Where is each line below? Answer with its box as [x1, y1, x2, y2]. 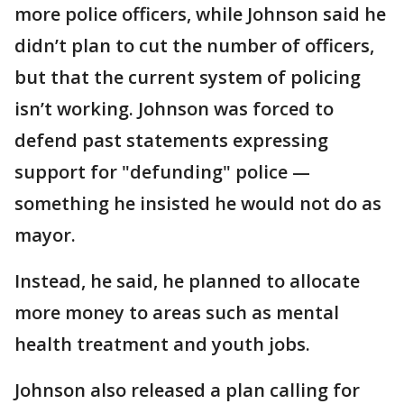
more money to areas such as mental [14, 300, 339, 325]
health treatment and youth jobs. [14, 332, 310, 356]
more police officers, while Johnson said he [14, 2, 386, 26]
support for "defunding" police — [14, 160, 310, 184]
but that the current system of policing [14, 65, 361, 89]
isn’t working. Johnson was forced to [14, 96, 334, 121]
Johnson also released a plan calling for [14, 378, 360, 402]
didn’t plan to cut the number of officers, [14, 33, 374, 58]
